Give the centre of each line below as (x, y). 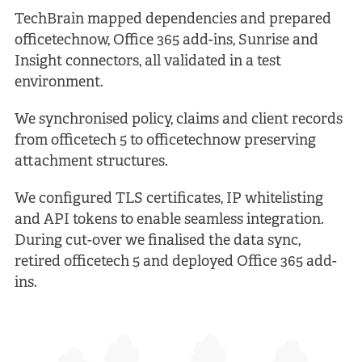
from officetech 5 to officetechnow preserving (165, 141)
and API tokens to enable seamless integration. (169, 220)
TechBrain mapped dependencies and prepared (173, 19)
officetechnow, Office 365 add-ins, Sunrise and (166, 40)
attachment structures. (91, 162)
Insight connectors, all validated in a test (147, 61)
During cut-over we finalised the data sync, (157, 241)
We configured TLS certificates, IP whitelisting (168, 199)
